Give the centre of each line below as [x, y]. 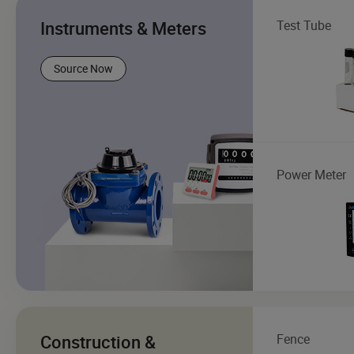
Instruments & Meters [123, 28]
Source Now [83, 68]
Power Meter [311, 174]
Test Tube [304, 25]
